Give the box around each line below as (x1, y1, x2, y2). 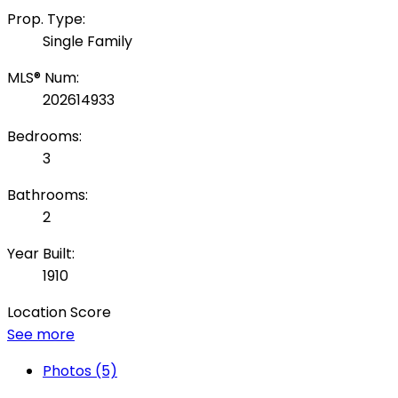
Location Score (7, 302, 111, 323)
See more (7, 324, 75, 346)
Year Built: (7, 243, 75, 265)
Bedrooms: (7, 126, 82, 147)
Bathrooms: (7, 185, 88, 206)
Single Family (43, 31, 132, 52)
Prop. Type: (7, 9, 85, 30)
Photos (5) (43, 361, 117, 382)
